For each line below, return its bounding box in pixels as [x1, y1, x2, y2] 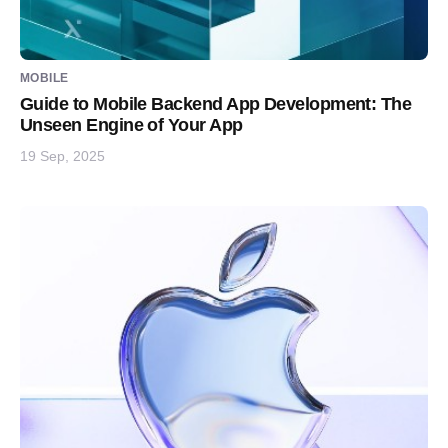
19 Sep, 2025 [20, 147, 105, 164]
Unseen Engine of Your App [20, 115, 243, 135]
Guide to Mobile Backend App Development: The [20, 94, 412, 114]
